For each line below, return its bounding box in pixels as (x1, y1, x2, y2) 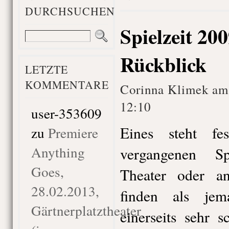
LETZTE (25, 62, 68, 77)
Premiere (48, 123, 98, 142)
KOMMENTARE (25, 77, 109, 92)
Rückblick (120, 50, 207, 79)
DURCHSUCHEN (25, 4, 115, 18)
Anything (31, 143, 85, 162)
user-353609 (31, 104, 102, 123)
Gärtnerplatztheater (31, 201, 141, 220)
